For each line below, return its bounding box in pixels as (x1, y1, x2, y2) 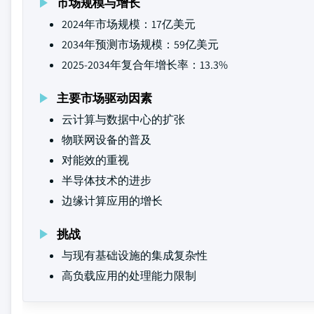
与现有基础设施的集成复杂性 (62, 248, 207, 263)
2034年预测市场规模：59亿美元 (62, 37, 219, 52)
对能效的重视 (62, 153, 129, 168)
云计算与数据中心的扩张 (62, 112, 185, 127)
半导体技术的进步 (62, 173, 151, 188)
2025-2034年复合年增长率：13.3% (62, 57, 228, 72)
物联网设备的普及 (62, 132, 151, 147)
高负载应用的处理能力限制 (62, 268, 196, 283)
